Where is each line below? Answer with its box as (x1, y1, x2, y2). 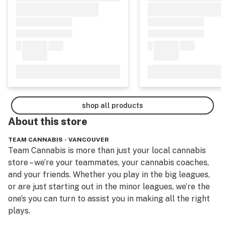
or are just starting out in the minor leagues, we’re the (8, 182, 210, 191)
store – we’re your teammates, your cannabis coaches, (8, 158, 209, 167)
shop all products (82, 101, 143, 109)
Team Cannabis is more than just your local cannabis (8, 146, 206, 155)
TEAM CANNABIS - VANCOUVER (8, 136, 109, 143)
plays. (8, 206, 30, 215)
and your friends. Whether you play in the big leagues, (8, 170, 210, 179)
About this (8, 116, 59, 128)
